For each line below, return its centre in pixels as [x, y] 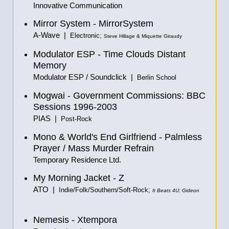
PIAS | [47, 118]
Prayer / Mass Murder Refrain [94, 148]
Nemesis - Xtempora [75, 220]
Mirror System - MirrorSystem [93, 24]
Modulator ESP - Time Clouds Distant [109, 54]
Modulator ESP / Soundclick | [85, 77]
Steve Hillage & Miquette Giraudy [143, 36]
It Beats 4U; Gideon [176, 190]
